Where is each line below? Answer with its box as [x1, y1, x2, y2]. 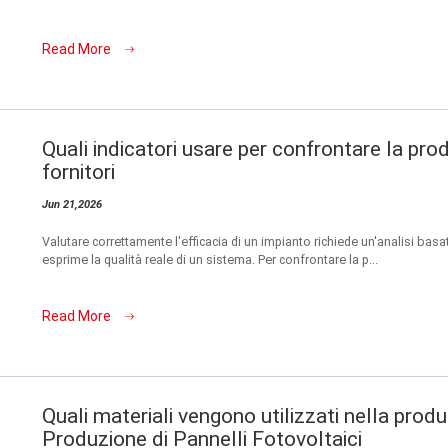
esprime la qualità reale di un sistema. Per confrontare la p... [42, 251, 378, 267]
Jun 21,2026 [42, 197, 102, 211]
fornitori [42, 159, 115, 184]
